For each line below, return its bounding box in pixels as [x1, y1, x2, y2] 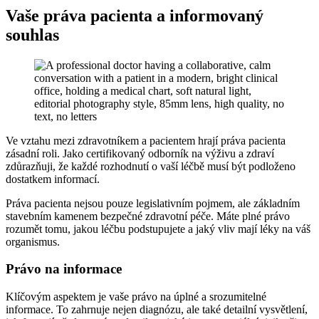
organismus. [6, 235, 60, 248]
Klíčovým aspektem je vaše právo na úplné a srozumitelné [6, 291, 266, 303]
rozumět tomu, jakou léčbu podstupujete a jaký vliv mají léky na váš [6, 222, 310, 235]
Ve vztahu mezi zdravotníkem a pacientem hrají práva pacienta [6, 134, 286, 147]
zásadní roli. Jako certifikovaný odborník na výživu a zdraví [6, 147, 274, 159]
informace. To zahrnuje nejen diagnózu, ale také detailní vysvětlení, [6, 303, 308, 316]
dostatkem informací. [6, 172, 100, 185]
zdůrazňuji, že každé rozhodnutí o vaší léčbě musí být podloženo [6, 159, 296, 172]
